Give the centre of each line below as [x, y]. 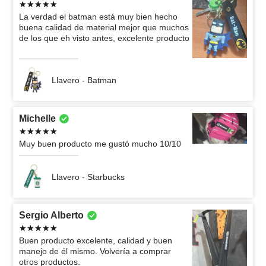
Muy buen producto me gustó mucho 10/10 [100, 144]
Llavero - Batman [84, 80]
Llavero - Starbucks [88, 177]
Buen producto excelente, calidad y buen [96, 241]
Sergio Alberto [51, 216]
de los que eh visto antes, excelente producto [104, 38]
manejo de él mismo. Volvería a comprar [95, 251]
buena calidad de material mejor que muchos [104, 28]
